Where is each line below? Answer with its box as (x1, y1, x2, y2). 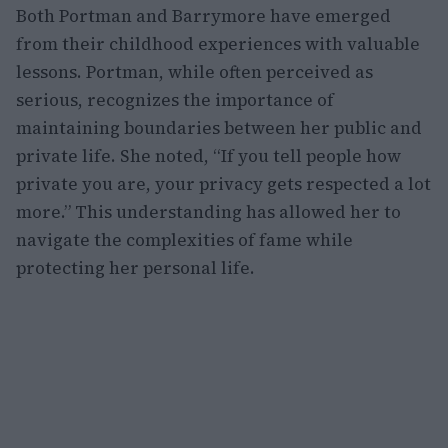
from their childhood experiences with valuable (16, 32, 420, 56)
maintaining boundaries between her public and (16, 116, 422, 140)
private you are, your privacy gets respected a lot (16, 172, 431, 196)
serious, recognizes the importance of (16, 88, 334, 112)
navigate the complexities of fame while (16, 228, 353, 252)
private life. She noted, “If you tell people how (16, 144, 401, 168)
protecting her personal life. (16, 256, 255, 280)
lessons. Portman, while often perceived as (16, 60, 373, 84)
